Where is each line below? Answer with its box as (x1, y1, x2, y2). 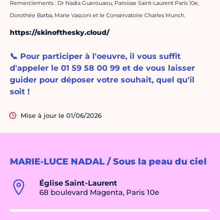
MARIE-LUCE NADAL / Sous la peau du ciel (10, 156, 207, 167)
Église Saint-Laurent (39, 178, 117, 188)
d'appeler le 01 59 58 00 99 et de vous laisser (10, 63, 195, 73)
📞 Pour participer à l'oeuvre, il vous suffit (10, 52, 181, 61)
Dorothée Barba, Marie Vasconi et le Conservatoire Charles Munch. (10, 12, 185, 19)
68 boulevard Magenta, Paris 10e (39, 188, 159, 197)
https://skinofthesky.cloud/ (10, 28, 110, 36)
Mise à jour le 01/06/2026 (21, 111, 102, 120)
